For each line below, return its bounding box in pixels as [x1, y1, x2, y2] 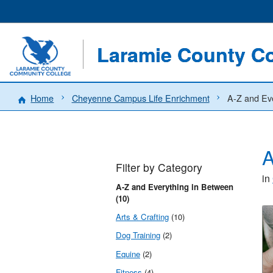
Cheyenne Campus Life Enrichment [71, 91, 210, 104]
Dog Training [116, 229, 160, 241]
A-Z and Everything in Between [116, 180, 233, 193]
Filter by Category [116, 160, 202, 175]
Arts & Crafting [116, 211, 169, 223]
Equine [116, 247, 140, 260]
